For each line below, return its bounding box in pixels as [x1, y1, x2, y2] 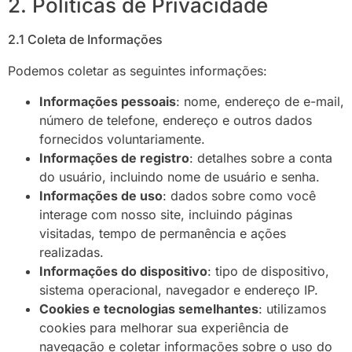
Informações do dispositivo [39, 262, 207, 279]
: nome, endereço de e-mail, [176, 93, 344, 109]
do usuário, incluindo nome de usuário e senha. [39, 168, 320, 185]
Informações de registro [39, 149, 189, 166]
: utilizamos [258, 300, 326, 317]
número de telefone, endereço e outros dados [39, 112, 312, 128]
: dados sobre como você [163, 187, 316, 203]
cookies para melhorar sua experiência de [39, 319, 288, 335]
